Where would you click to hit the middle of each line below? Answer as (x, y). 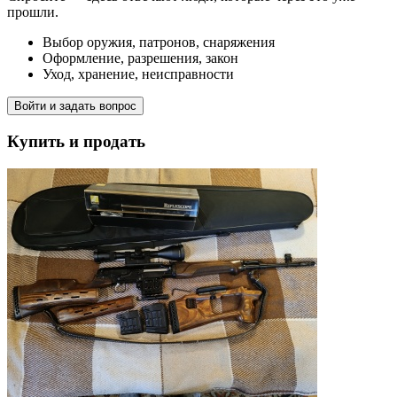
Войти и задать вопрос (75, 106)
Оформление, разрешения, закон (140, 58)
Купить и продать (76, 142)
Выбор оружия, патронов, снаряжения (159, 43)
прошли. (33, 12)
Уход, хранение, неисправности (138, 74)
